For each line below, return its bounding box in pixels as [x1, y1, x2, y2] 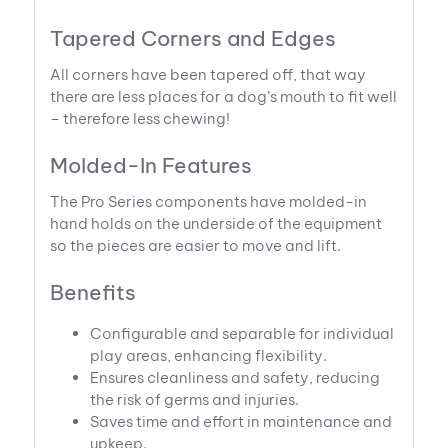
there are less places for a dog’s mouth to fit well [50, 87, 398, 107]
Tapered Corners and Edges [50, 25, 337, 53]
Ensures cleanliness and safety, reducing [90, 368, 381, 388]
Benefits [50, 279, 137, 307]
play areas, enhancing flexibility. [90, 346, 328, 366]
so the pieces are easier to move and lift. [50, 236, 342, 256]
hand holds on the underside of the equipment [50, 214, 383, 234]
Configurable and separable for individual [90, 324, 395, 344]
